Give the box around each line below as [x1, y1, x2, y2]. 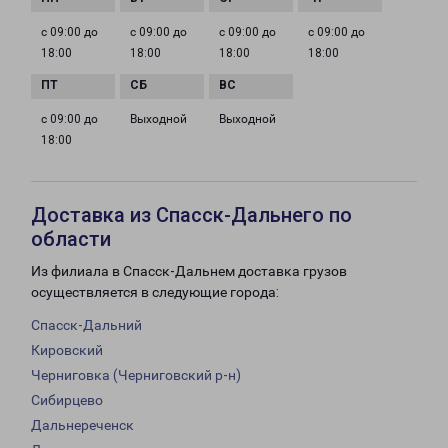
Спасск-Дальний [31, 317, 142, 334]
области [31, 227, 111, 252]
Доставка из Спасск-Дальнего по [31, 203, 352, 228]
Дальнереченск [31, 417, 134, 434]
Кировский [31, 342, 103, 359]
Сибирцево [31, 392, 103, 409]
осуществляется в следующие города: [31, 284, 279, 301]
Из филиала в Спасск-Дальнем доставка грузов [31, 263, 347, 280]
